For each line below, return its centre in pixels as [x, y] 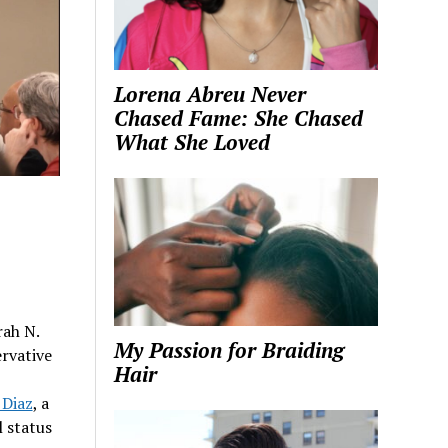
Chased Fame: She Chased [239, 117]
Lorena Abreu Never [210, 93]
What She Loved [192, 141]
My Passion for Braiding [229, 350]
